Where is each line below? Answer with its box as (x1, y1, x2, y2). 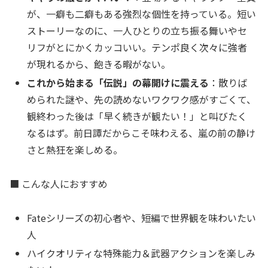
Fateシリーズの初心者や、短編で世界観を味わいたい (27, 210, 257, 225)
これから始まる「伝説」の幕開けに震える (27, 75, 209, 90)
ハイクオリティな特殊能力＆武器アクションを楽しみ (27, 245, 256, 260)
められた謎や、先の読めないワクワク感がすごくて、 (27, 92, 257, 106)
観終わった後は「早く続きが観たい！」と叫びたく (27, 109, 248, 123)
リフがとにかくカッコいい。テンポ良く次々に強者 (27, 39, 248, 54)
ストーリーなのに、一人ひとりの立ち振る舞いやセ (27, 23, 248, 38)
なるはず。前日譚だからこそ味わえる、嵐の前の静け (27, 126, 256, 140)
